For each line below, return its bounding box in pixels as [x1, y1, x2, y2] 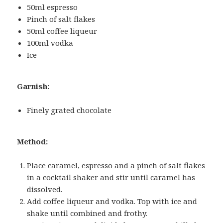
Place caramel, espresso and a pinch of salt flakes [27, 160, 206, 171]
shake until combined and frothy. [27, 208, 148, 219]
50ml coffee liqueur [27, 26, 98, 36]
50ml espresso [27, 2, 78, 12]
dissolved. [27, 184, 63, 195]
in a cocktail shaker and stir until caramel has [27, 172, 196, 183]
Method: [17, 136, 48, 147]
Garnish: [17, 81, 50, 92]
